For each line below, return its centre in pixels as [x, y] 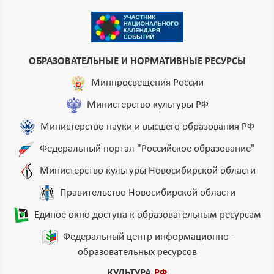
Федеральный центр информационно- [147, 237]
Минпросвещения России [147, 83]
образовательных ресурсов [137, 252]
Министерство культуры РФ [147, 105]
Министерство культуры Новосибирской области [147, 171]
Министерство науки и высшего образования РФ [147, 127]
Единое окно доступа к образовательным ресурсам [147, 215]
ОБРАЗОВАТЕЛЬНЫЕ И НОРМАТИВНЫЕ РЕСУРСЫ [137, 61]
